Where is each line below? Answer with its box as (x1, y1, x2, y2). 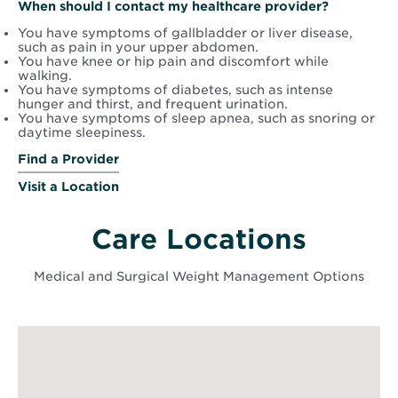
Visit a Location (18, 179, 119, 195)
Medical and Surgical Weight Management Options (34, 269, 364, 284)
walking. (18, 68, 72, 84)
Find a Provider (18, 152, 119, 167)
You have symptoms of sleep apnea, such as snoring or (18, 111, 375, 126)
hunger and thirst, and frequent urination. (18, 97, 288, 112)
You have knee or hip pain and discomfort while (18, 54, 329, 69)
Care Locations (92, 223, 306, 256)
